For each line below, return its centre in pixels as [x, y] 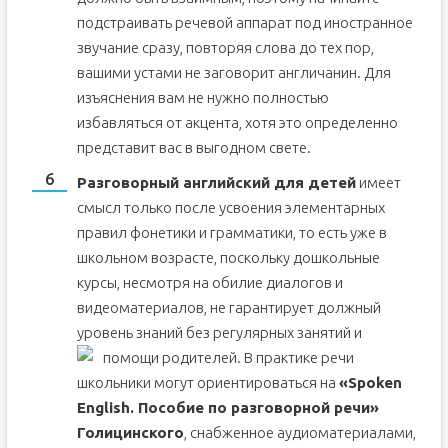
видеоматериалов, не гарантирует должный [228, 307]
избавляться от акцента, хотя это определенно [237, 122]
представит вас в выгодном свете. [193, 147]
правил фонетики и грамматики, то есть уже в [231, 232]
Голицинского [130, 432]
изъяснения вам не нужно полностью [202, 97]
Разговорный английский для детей [216, 182]
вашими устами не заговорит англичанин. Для [233, 72]
